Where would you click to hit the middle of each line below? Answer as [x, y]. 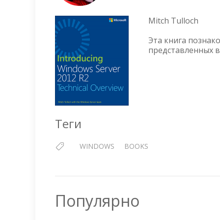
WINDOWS [97, 146]
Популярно [97, 201]
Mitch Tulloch [173, 21]
